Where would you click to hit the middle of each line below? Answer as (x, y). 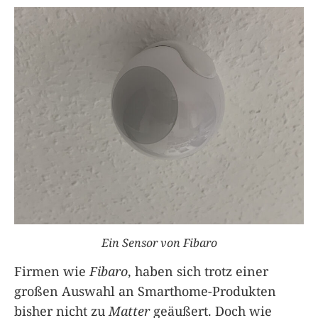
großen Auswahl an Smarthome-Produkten (145, 291)
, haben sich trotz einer (198, 271)
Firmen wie (52, 271)
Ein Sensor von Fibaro (159, 242)
